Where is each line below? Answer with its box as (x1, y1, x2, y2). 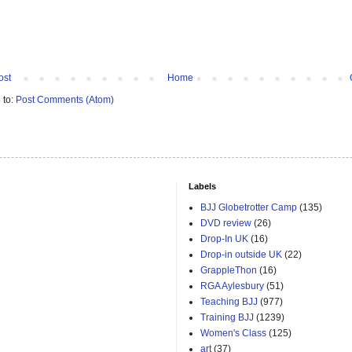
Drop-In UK (200, 233, 248, 245)
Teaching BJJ (200, 296, 258, 308)
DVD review (200, 218, 251, 229)
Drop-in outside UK (200, 249, 282, 261)
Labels (189, 181, 216, 192)
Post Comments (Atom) (16, 94, 114, 106)
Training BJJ (200, 312, 254, 324)
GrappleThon (200, 265, 257, 277)
